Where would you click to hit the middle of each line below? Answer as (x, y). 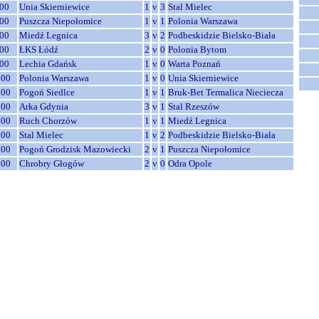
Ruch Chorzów (48, 121)
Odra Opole (190, 163)
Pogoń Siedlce (47, 92)
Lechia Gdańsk (48, 64)
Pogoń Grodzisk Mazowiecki (75, 149)
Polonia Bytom (197, 49)
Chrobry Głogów (52, 163)
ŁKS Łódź (39, 49)
